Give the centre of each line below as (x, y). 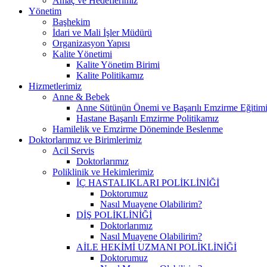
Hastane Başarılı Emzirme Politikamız (148, 118)
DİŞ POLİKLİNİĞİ (114, 215)
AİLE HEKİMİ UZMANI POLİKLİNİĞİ (156, 247)
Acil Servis (73, 150)
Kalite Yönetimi (82, 54)
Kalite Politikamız (110, 75)
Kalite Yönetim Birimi (118, 64)
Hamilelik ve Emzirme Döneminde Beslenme (138, 129)
